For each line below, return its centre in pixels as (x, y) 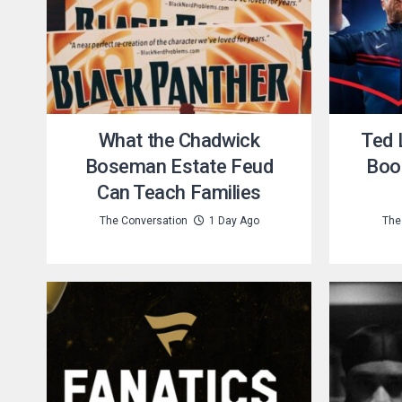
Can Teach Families (179, 192)
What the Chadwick (179, 140)
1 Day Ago (234, 221)
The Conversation (143, 221)
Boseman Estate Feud (179, 166)
